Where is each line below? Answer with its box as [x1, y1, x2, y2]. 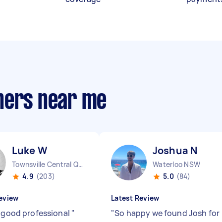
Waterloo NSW [153, 160, 200, 169]
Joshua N [153, 144, 198, 157]
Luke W [12, 144, 48, 157]
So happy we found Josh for [114, 208, 220, 219]
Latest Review [111, 193, 160, 203]
